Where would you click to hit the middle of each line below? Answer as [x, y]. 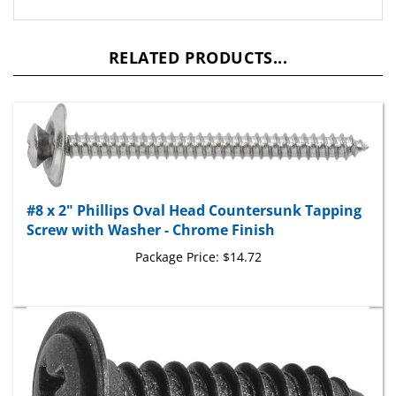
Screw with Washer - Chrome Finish [151, 213]
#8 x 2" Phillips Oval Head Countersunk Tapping [194, 193]
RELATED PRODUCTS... [198, 41]
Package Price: [177, 240]
